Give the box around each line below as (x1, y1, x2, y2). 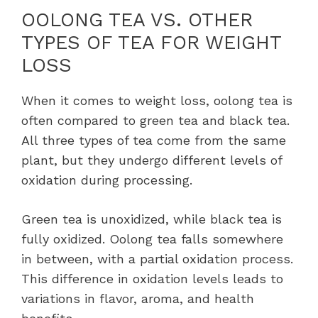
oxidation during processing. (21, 172, 192, 187)
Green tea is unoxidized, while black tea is (21, 211, 282, 226)
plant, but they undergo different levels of (21, 152, 282, 168)
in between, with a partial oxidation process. (21, 251, 293, 266)
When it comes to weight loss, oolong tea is (21, 92, 292, 108)
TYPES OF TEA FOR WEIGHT (21, 31, 281, 54)
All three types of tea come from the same (21, 132, 286, 148)
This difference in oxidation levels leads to (21, 270, 283, 286)
